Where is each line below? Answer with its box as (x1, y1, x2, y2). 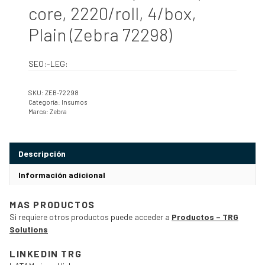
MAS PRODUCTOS (9, 198, 95, 210)
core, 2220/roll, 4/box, (28, 2, 196, 24)
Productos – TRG (172, 211, 238, 222)
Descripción (18, 148, 66, 159)
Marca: (28, 108, 50, 115)
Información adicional (18, 170, 105, 180)
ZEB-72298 (45, 89, 79, 96)
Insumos (62, 98, 87, 106)
